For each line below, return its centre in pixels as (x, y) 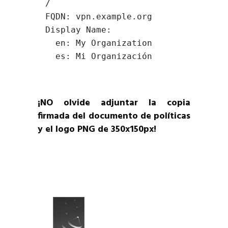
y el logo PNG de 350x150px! (97, 130)
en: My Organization (50, 43)
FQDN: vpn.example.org (99, 17)
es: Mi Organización (104, 56)
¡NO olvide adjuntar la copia (114, 103)
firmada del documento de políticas (114, 117)
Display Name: (81, 30)
